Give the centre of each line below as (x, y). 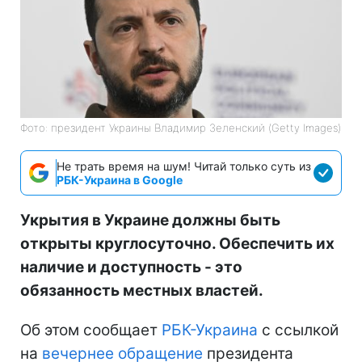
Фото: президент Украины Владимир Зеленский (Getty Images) (181, 127)
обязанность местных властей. (142, 290)
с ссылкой (298, 330)
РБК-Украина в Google (120, 179)
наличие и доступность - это (131, 267)
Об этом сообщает (91, 330)
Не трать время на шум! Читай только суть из (184, 166)
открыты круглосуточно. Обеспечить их (177, 243)
